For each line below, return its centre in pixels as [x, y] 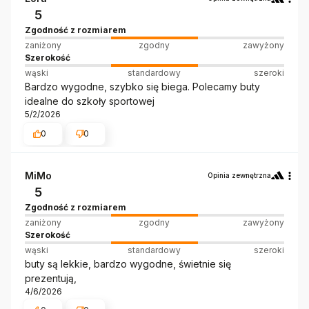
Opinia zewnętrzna [239, 175]
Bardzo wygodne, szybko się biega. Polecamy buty [142, 87]
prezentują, [51, 278]
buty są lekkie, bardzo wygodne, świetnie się [128, 263]
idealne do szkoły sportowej [90, 101]
